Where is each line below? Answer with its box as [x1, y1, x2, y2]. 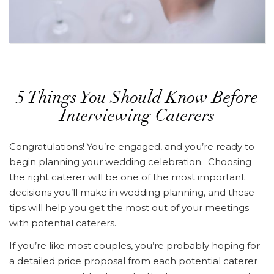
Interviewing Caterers [59, 109, 215, 127]
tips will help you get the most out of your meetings [9, 202, 249, 214]
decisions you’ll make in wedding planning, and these [9, 187, 254, 199]
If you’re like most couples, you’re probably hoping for [9, 240, 260, 252]
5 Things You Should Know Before [16, 91, 258, 108]
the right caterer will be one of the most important [9, 171, 245, 183]
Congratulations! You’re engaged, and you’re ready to [9, 141, 254, 153]
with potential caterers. [9, 217, 116, 229]
